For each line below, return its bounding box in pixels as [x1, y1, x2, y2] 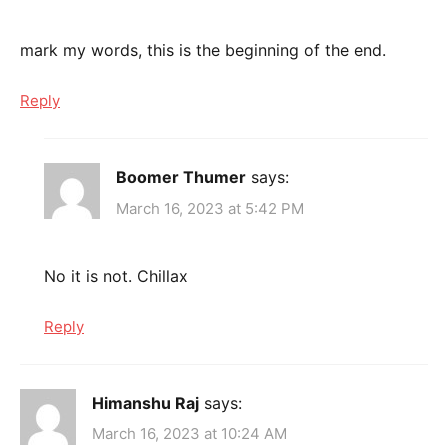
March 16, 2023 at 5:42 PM [116, 198, 304, 218]
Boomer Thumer [116, 167, 246, 188]
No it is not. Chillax [44, 265, 188, 286]
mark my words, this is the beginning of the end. [20, 40, 386, 61]
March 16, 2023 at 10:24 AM [92, 424, 287, 444]
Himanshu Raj [92, 392, 199, 413]
